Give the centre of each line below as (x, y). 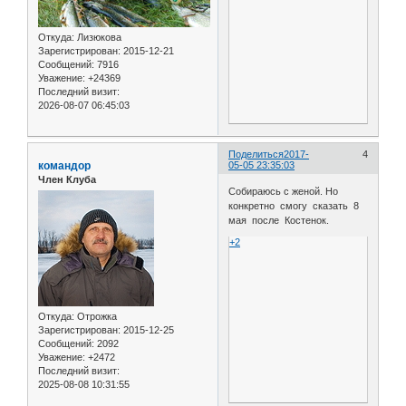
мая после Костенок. (279, 221)
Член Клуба (67, 179)
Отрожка (96, 317)
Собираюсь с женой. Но (285, 192)
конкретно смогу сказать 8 (294, 206)
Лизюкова (98, 37)
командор (64, 165)
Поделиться (256, 154)
